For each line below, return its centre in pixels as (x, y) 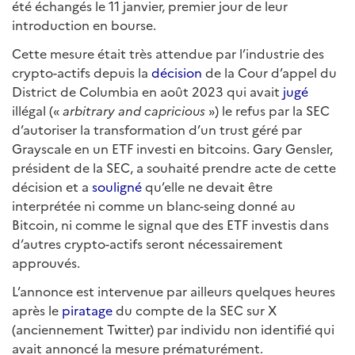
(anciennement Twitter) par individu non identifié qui (173, 329)
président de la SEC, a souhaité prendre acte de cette (174, 167)
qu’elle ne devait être (207, 186)
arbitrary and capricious (134, 110)
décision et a (52, 186)
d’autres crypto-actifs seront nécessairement (147, 243)
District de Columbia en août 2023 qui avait (147, 91)
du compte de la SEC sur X (195, 310)
